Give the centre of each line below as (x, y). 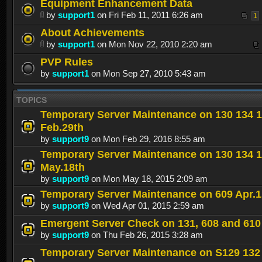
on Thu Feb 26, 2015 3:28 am (146, 235)
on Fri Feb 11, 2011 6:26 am (149, 15)
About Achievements (92, 33)
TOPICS (32, 100)
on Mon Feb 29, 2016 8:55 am (147, 139)
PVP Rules (67, 62)
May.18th (63, 167)
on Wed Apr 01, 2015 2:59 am (146, 206)
